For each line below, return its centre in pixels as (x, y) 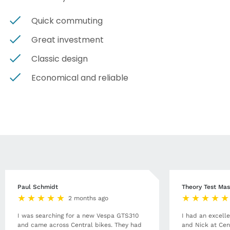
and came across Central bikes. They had (80, 225)
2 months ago (88, 198)
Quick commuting (67, 21)
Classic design (60, 59)
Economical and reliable (80, 78)
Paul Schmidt (38, 187)
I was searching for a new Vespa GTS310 (78, 216)
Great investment (68, 40)
